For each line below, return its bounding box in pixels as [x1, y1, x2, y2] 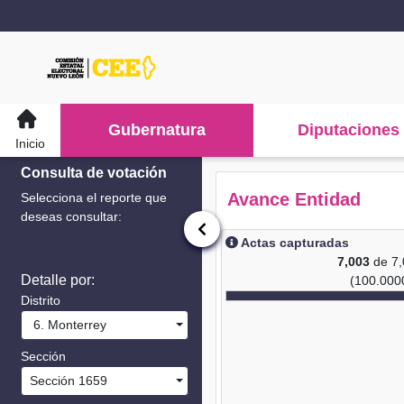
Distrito [21, 293, 60, 308]
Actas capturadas [238, 235, 349, 250]
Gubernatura [108, 121, 207, 139]
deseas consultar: [21, 209, 122, 224]
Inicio [15, 135, 46, 151]
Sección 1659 [26, 373, 107, 388]
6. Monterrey [26, 317, 106, 332]
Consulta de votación [21, 165, 167, 180]
